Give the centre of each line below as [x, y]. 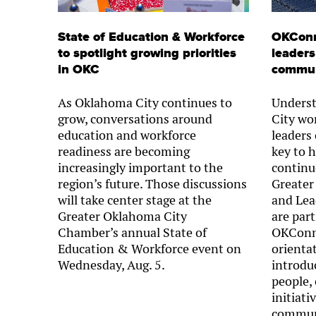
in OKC [79, 69]
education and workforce [127, 135]
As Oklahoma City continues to [145, 102]
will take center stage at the [135, 200]
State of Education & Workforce [151, 37]
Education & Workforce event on [150, 248]
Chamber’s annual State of [132, 232]
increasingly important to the [140, 167]
